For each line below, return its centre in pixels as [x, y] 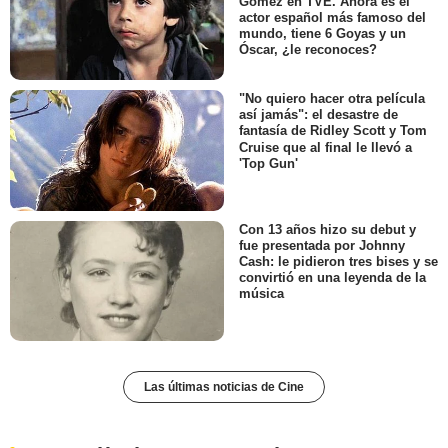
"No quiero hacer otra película [332, 99]
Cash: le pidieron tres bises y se [338, 261]
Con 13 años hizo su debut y [327, 229]
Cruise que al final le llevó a [325, 147]
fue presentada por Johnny [322, 245]
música [261, 293]
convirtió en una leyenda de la [332, 277]
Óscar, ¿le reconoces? [308, 49]
